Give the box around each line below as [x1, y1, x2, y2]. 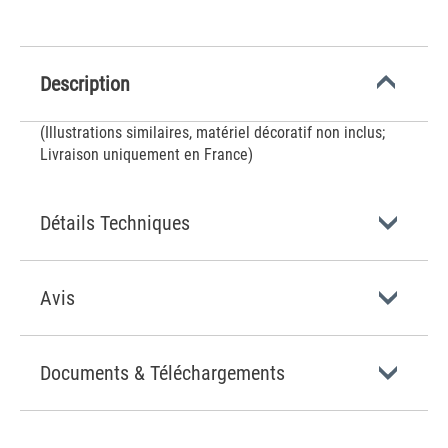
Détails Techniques [40, 211, 190, 235]
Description [40, 72, 130, 96]
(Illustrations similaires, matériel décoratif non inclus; [40, 123, 385, 142]
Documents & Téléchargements [40, 361, 285, 385]
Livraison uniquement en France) [40, 145, 253, 164]
